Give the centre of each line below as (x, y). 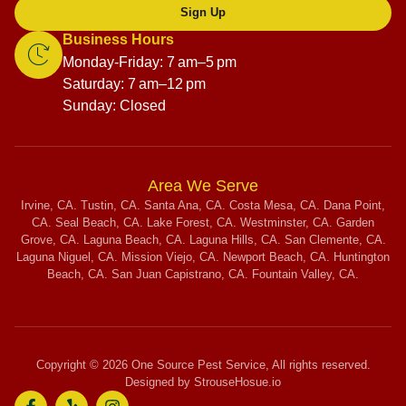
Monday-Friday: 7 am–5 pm (150, 62)
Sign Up (203, 13)
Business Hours (118, 39)
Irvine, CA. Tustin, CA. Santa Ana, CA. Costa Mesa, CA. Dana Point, (203, 205)
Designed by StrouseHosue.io (203, 382)
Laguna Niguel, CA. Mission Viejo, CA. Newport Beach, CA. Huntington (203, 256)
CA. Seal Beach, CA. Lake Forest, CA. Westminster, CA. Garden (203, 222)
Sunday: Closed (114, 105)
